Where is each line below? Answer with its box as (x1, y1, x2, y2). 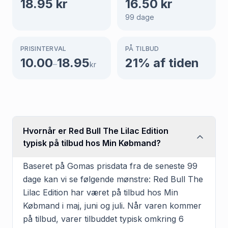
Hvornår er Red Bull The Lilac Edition (23, 125, 168, 136)
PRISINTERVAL (20, 44, 67, 52)
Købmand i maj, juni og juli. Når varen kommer (23, 200, 202, 211)
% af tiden (138, 55, 199, 70)
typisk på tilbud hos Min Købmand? (23, 137, 161, 148)
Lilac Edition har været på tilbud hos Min (23, 187, 178, 197)
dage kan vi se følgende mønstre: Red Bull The (23, 174, 203, 184)
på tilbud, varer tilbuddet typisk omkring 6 (23, 213, 184, 224)
